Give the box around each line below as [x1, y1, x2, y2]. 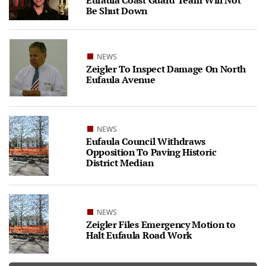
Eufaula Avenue [86, 73, 156, 87]
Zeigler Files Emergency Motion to [86, 218, 236, 232]
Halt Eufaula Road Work [86, 229, 192, 242]
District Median [86, 156, 154, 169]
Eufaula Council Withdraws [86, 134, 205, 148]
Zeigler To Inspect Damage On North [86, 62, 246, 76]
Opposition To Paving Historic [86, 145, 217, 159]
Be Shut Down [86, 4, 148, 18]
